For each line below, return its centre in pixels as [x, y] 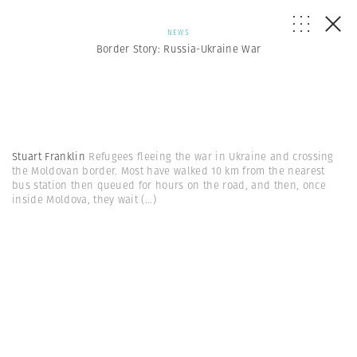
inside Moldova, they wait [75, 200]
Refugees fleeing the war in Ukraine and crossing [211, 157]
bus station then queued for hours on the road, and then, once [169, 185]
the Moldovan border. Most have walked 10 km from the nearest [169, 171]
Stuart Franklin [51, 157]
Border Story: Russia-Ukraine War [178, 49]
